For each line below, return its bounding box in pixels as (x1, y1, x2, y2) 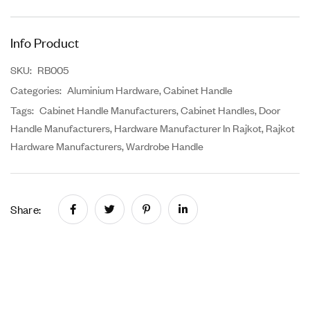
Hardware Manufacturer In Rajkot (114, 120, 262, 135)
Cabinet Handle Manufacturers (39, 102, 176, 117)
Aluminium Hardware (67, 82, 159, 97)
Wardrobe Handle (126, 138, 203, 153)
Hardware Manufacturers (10, 138, 122, 153)
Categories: (10, 82, 64, 97)
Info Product (10, 33, 79, 51)
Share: (10, 201, 41, 217)
